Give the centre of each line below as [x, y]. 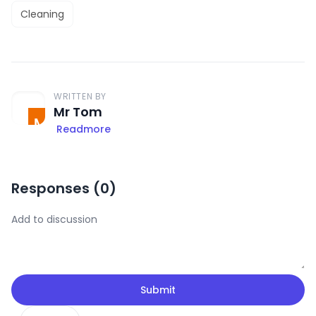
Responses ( [56, 188]
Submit [158, 290]
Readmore [84, 129]
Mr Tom [78, 111]
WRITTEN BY [80, 96]
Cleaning [42, 14]
